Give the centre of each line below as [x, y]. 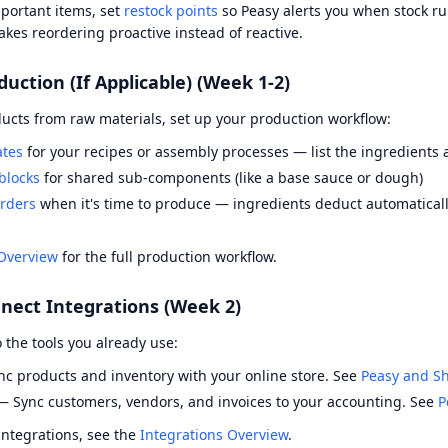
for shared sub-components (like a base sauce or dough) [231, 177]
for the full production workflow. [167, 256]
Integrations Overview [214, 434]
